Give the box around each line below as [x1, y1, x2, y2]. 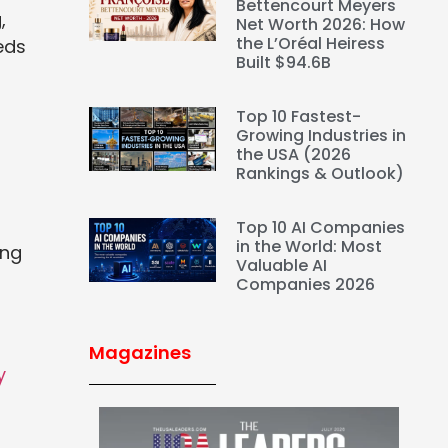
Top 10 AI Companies [236, 216, 406, 240]
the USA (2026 [236, 143, 352, 167]
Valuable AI [236, 254, 328, 278]
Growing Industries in [236, 124, 407, 148]
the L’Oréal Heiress [236, 32, 386, 56]
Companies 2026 [236, 273, 376, 297]
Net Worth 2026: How [236, 13, 406, 37]
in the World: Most [236, 235, 383, 259]
